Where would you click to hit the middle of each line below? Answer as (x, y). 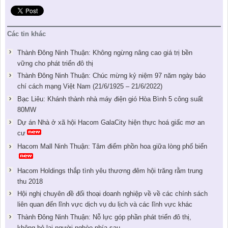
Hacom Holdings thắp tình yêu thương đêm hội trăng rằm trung (110, 170)
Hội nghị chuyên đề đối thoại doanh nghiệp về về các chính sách (112, 194)
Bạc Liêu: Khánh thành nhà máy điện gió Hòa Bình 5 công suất (110, 99)
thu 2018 (30, 181)
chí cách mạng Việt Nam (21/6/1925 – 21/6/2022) (90, 87)
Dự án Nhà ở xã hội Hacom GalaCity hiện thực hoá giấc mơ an (111, 123)
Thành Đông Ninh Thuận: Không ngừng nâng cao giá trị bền (105, 52)
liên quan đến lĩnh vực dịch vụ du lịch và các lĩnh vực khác (105, 205)
